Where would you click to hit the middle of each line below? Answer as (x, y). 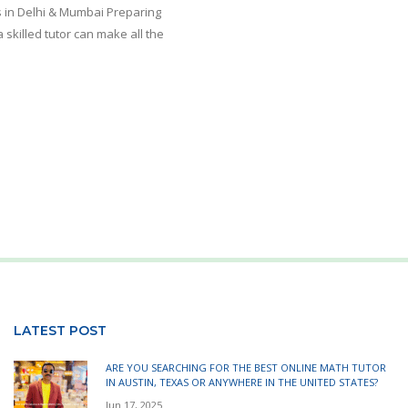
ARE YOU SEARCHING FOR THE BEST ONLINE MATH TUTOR (246, 367)
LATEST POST (60, 330)
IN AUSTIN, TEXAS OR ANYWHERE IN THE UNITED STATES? (242, 382)
